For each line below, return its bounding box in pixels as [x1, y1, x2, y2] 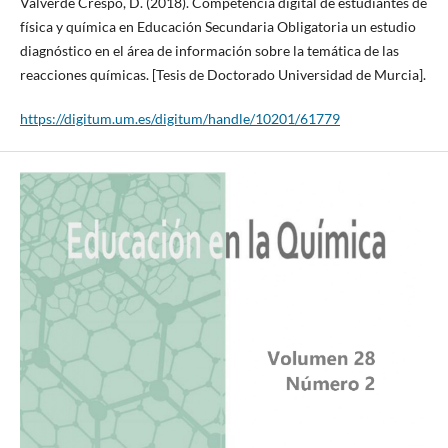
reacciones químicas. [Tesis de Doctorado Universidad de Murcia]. [19, 66, 426, 84]
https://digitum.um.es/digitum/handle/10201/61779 [19, 110, 340, 128]
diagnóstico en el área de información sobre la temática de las [19, 42, 399, 60]
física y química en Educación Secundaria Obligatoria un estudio [19, 18, 416, 36]
